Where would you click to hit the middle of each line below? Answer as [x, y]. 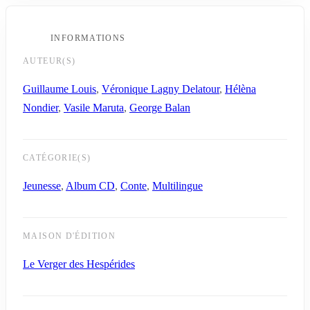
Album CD [90, 185]
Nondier [40, 107]
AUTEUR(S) [49, 61]
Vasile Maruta [94, 107]
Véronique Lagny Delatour [161, 89]
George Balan [160, 107]
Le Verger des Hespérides [79, 264]
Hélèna [240, 89]
